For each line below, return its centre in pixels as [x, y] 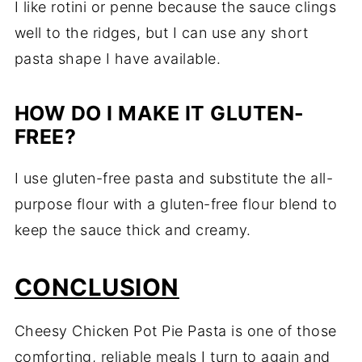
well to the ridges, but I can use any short [161, 33]
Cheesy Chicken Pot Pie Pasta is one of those [175, 331]
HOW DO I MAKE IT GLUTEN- [159, 114]
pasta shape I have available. [118, 59]
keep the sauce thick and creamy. [133, 230]
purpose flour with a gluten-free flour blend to [176, 204]
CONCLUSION [97, 288]
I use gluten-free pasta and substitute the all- [174, 179]
